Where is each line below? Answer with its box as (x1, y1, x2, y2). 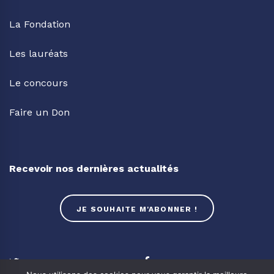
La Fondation (9, 18, 70, 30)
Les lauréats (9, 47, 68, 59)
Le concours (9, 76, 68, 89)
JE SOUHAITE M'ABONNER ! (76, 204, 198, 213)
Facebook (161, 256, 206, 268)
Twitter (28, 256, 61, 268)
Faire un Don (9, 106, 70, 118)
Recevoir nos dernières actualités (9, 162, 179, 174)
